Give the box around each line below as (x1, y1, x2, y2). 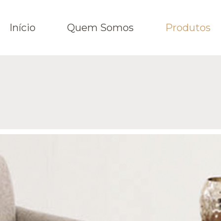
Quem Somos (67, 22, 134, 34)
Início (9, 22, 36, 34)
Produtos (165, 22, 211, 34)
